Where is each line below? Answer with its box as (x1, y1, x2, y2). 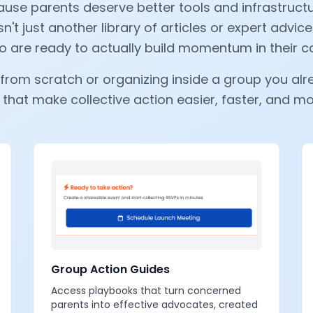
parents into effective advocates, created (51, 298, 258, 312)
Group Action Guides (51, 261, 170, 277)
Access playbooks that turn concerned (51, 284, 241, 298)
